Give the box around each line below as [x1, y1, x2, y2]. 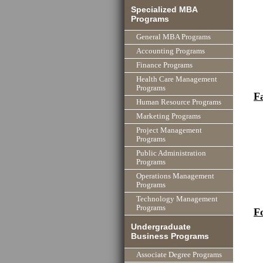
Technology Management [136, 195, 218, 204]
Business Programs [131, 231, 210, 241]
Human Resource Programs [136, 98, 221, 107]
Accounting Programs [136, 47, 205, 56]
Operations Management [136, 172, 214, 181]
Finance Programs [136, 61, 193, 70]
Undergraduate [131, 222, 191, 232]
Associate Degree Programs [136, 250, 222, 259]
